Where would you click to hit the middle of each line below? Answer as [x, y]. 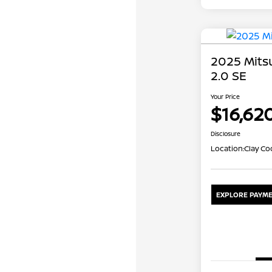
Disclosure [225, 134]
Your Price [225, 97]
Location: [227, 149]
